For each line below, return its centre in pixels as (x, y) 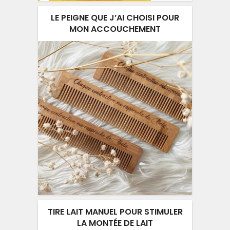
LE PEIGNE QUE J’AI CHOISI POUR (115, 18)
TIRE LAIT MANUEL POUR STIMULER (115, 212)
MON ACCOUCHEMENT (115, 29)
